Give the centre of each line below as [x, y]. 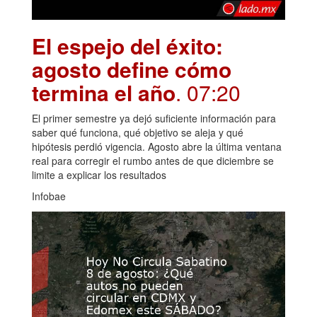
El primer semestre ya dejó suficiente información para [154, 118]
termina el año [104, 92]
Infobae [49, 196]
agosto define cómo [132, 69]
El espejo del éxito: [127, 45]
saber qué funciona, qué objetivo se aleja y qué [138, 132]
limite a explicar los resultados [99, 174]
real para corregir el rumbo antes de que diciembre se [153, 160]
